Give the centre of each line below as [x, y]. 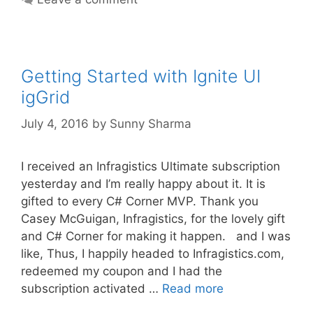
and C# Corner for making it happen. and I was [156, 236]
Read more [193, 289]
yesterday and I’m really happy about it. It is [143, 184]
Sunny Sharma [151, 124]
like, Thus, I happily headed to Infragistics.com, [153, 254]
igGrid [45, 97]
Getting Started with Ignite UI [141, 76]
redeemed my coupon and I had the [122, 271]
